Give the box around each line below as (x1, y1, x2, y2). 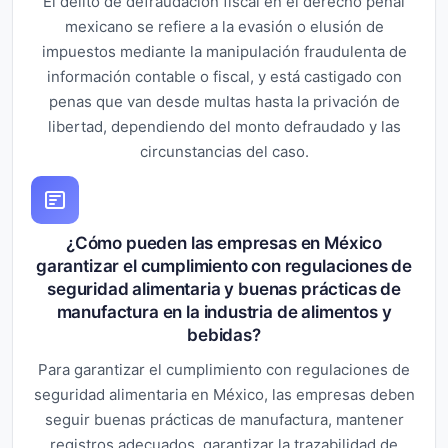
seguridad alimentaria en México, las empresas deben (33, 384, 415, 404)
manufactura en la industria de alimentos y (56, 301, 392, 322)
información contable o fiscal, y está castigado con (46, 66, 402, 86)
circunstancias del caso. (139, 141, 309, 161)
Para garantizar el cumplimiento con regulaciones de (38, 359, 410, 379)
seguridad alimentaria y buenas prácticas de (47, 278, 401, 299)
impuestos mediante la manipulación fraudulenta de (41, 41, 407, 61)
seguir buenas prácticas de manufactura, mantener (44, 409, 404, 429)
